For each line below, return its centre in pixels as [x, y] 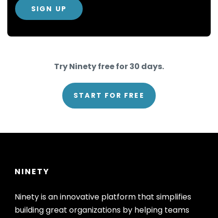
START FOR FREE [109, 95]
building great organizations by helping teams [102, 210]
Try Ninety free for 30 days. [109, 66]
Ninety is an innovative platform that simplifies [103, 197]
